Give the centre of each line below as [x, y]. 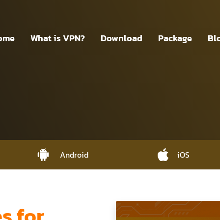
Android [74, 155]
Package [175, 38]
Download [122, 38]
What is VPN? [58, 38]
